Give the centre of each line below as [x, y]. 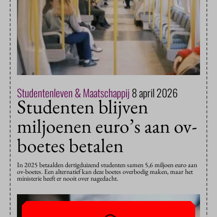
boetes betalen [70, 146]
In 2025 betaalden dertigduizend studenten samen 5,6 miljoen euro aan [107, 165]
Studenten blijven [83, 107]
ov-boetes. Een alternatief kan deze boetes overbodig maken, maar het [105, 172]
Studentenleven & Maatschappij [74, 93]
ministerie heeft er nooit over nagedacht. [68, 178]
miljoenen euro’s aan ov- [107, 126]
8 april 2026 [155, 93]
